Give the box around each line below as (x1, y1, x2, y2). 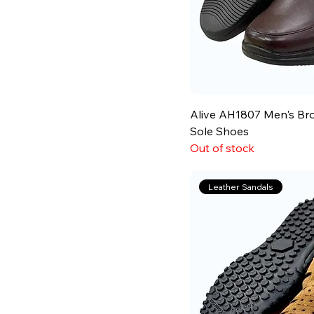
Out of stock (190, 140, 255, 155)
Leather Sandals (208, 181, 274, 192)
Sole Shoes (190, 123, 250, 138)
